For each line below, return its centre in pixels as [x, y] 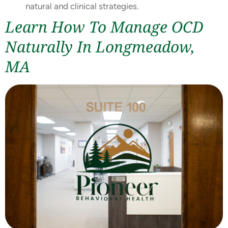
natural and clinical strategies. [82, 6]
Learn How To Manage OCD [104, 27]
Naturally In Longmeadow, [100, 47]
